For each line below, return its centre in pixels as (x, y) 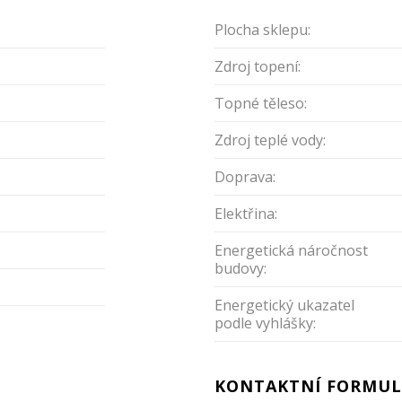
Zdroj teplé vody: (270, 140)
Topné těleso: (261, 103)
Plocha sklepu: (262, 29)
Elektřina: (246, 213)
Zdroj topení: (258, 66)
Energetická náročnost (291, 250)
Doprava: (245, 176)
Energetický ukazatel (284, 305)
